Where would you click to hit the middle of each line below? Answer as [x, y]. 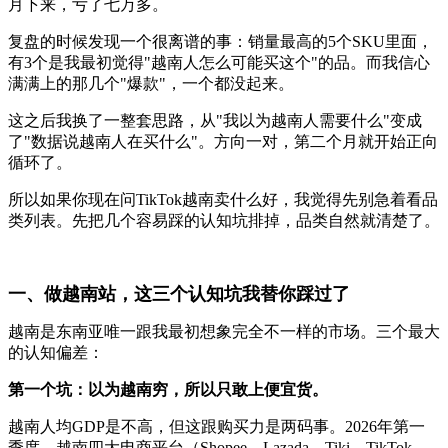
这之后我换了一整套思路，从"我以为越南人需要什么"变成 [215, 120]
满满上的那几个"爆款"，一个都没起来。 [151, 83]
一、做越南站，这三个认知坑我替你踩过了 [179, 294]
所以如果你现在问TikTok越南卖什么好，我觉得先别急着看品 [223, 199]
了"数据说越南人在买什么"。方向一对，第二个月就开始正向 [223, 141]
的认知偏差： [56, 352]
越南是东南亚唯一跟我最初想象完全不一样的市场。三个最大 [224, 331]
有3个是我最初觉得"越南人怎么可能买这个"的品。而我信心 [219, 62]
